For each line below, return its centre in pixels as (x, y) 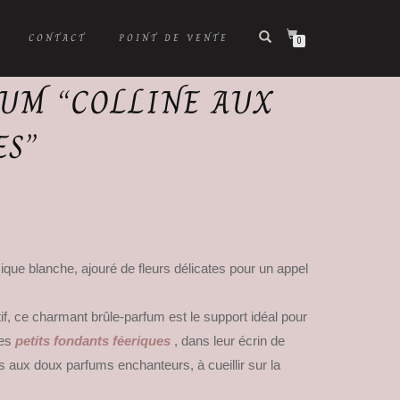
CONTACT (58, 38)
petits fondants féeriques (93, 341)
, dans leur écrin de (229, 341)
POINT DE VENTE (174, 38)
